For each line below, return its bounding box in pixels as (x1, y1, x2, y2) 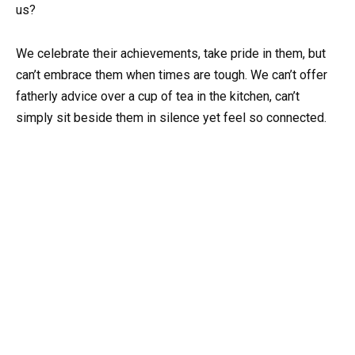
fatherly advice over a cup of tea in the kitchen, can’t (16, 88, 300, 104)
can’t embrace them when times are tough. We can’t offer (16, 67, 327, 82)
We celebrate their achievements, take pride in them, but (16, 45, 326, 61)
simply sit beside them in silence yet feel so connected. (16, 109, 326, 125)
